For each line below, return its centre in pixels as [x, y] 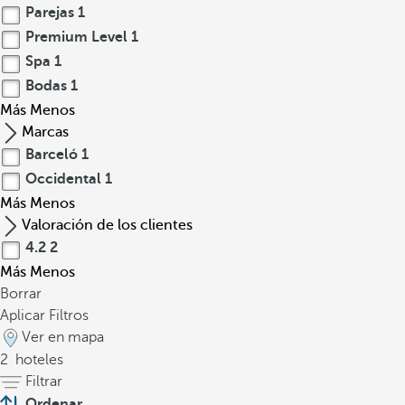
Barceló [52, 155]
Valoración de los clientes [107, 225]
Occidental [63, 179]
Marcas [45, 132]
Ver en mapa [63, 337]
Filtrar [44, 381]
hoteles [38, 360]
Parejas [50, 13]
